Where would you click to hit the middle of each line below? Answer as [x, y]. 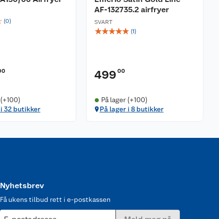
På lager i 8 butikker [131, 109]
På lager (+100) [124, 100]
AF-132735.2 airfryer [132, 10]
